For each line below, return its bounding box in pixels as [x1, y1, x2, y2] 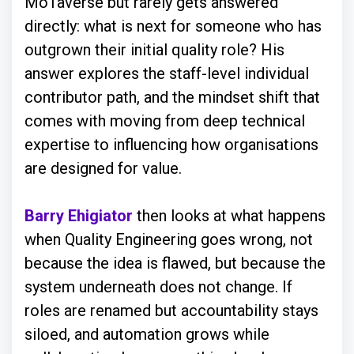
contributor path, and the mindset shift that [24, 88, 320, 107]
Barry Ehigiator [24, 206, 133, 225]
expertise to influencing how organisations [24, 135, 318, 154]
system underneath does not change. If [24, 277, 292, 296]
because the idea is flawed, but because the [24, 254, 326, 273]
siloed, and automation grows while [24, 325, 269, 344]
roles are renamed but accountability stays [24, 301, 318, 320]
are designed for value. [24, 159, 186, 178]
